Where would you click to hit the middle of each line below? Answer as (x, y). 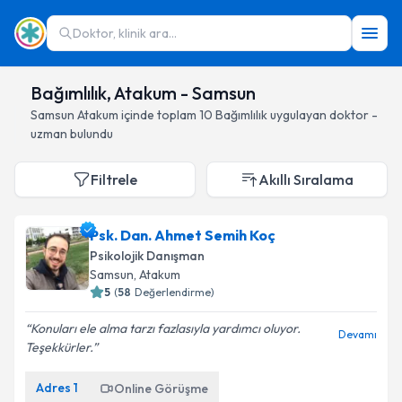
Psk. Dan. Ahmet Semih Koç (183, 235)
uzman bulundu (72, 134)
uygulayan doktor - (323, 115)
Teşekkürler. (59, 347)
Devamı (358, 334)
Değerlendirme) (175, 292)
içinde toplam (157, 115)
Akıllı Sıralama (306, 179)
